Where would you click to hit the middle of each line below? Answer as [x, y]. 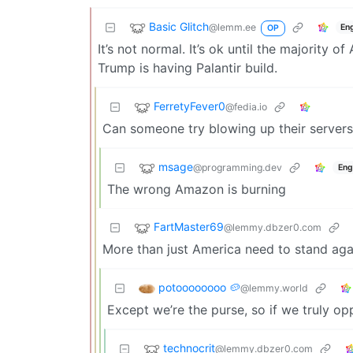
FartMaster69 [189, 227]
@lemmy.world [274, 288]
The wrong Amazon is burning [197, 189]
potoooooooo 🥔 [199, 288]
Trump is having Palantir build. [188, 68]
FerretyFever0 [190, 106]
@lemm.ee [232, 28]
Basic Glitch [179, 27]
